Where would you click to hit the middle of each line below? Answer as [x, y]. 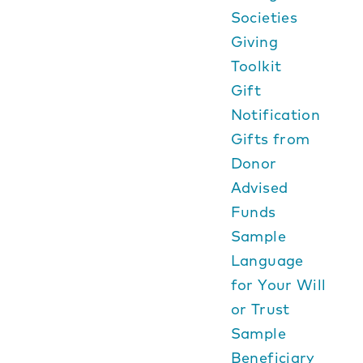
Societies [264, 17]
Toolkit [256, 66]
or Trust [260, 309]
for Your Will [278, 285]
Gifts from [270, 139]
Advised [259, 188]
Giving [254, 42]
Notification [275, 115]
